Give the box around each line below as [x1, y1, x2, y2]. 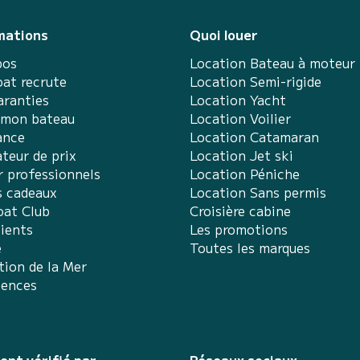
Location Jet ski [190, 145, 293, 165]
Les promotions [190, 219, 288, 239]
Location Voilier [190, 108, 291, 128]
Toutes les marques [190, 238, 310, 257]
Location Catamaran [190, 127, 319, 146]
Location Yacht [190, 90, 286, 109]
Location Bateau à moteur [190, 53, 355, 72]
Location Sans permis [190, 182, 326, 202]
